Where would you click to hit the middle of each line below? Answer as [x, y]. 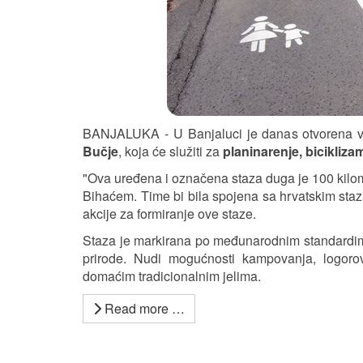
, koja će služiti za [171, 151]
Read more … [143, 308]
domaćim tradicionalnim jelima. [172, 276]
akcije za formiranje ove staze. [169, 214]
